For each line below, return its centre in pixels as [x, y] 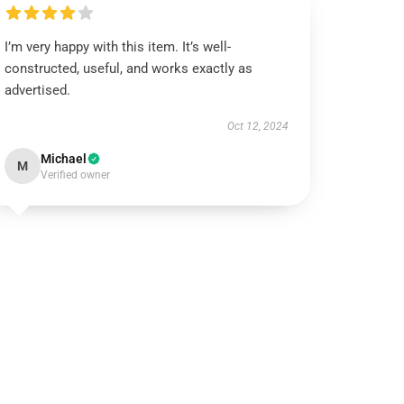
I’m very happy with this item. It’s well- [118, 47]
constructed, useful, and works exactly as [129, 69]
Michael [64, 159]
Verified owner [76, 175]
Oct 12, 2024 [257, 126]
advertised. [38, 90]
